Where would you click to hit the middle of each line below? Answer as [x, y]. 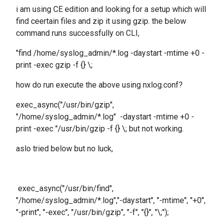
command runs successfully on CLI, [78, 33]
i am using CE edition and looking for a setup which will [111, 9]
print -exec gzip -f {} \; [54, 65]
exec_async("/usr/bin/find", [65, 188]
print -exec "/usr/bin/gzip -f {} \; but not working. [100, 129]
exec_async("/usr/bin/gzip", [65, 105]
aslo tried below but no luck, [64, 149]
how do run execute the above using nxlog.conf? [99, 85]
